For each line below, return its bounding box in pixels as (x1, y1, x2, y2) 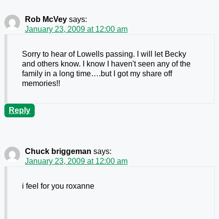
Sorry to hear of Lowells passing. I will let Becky (22, 50, 186, 59)
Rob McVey (24, 15, 67, 24)
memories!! (22, 79, 60, 88)
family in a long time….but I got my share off (22, 69, 172, 78)
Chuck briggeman (24, 147, 91, 156)
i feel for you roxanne (22, 182, 94, 191)
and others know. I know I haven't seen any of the (22, 60, 191, 68)
